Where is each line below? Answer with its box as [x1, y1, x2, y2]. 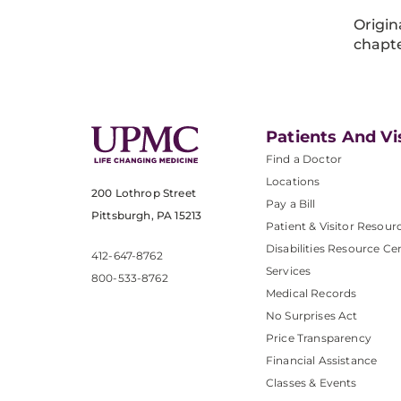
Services [266, 264, 311, 278]
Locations [266, 175, 320, 189]
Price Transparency [266, 331, 371, 346]
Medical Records [266, 286, 357, 301]
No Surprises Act [266, 309, 358, 323]
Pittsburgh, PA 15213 [91, 208, 202, 222]
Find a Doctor [266, 152, 343, 166]
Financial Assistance [266, 354, 378, 368]
